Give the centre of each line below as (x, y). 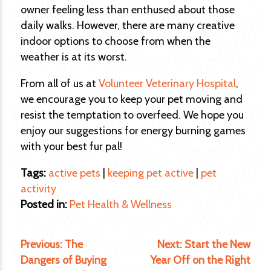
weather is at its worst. (74, 57)
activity (38, 189)
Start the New (217, 244)
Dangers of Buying (64, 260)
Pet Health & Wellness (121, 204)
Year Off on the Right (201, 260)
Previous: (43, 244)
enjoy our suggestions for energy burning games (133, 131)
